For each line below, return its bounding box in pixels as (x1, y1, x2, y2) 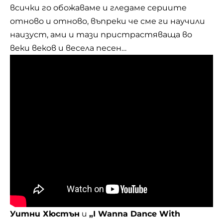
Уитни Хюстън (10, 209, 80, 219)
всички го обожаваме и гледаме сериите (10, 3, 187, 12)
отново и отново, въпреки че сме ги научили (10, 16, 205, 26)
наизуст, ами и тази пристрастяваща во (10, 30, 192, 39)
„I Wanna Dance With (89, 209, 180, 219)
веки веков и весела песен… (10, 43, 126, 53)
